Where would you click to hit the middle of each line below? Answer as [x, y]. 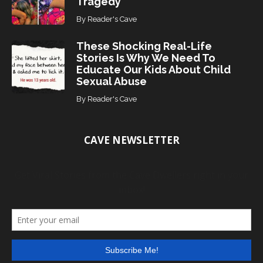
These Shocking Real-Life [144, 46]
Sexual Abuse [112, 82]
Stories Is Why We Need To [146, 58]
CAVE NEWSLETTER [131, 140]
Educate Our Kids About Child [154, 70]
